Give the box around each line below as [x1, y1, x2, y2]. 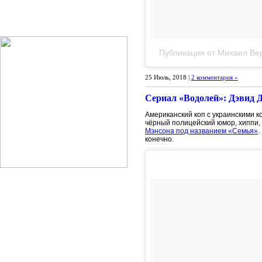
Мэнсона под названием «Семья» [145, 126, 258, 135]
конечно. [145, 135, 174, 143]
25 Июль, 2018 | [145, 73, 191, 81]
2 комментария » [191, 73, 238, 81]
